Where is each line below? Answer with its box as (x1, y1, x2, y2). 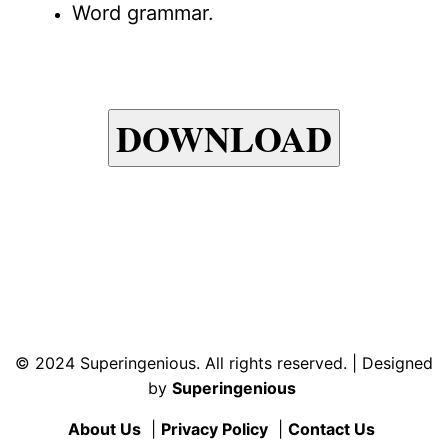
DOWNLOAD (116, 111, 332, 164)
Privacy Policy (161, 418, 268, 439)
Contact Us (288, 418, 375, 439)
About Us (68, 418, 141, 439)
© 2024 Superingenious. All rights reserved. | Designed (15, 352, 433, 373)
